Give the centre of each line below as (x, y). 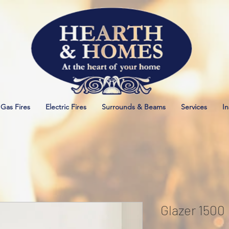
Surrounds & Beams (134, 107)
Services (194, 107)
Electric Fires (66, 107)
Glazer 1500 (193, 210)
